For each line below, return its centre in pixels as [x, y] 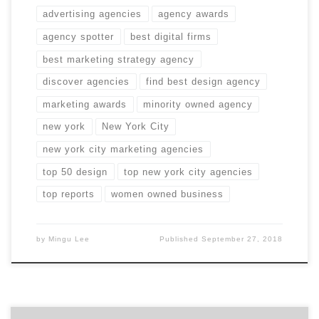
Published [181, 239]
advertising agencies [93, 14]
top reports [69, 194]
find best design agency [204, 82]
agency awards [194, 14]
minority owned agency [198, 104]
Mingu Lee [69, 239]
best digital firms [171, 36]
